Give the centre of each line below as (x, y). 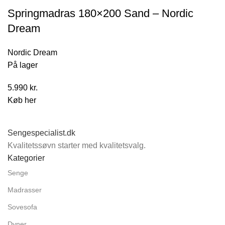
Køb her (22, 100)
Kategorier (26, 158)
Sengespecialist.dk (41, 133)
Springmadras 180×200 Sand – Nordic (100, 13)
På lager (23, 65)
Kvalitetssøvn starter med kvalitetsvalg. (77, 145)
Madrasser (25, 190)
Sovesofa (22, 207)
